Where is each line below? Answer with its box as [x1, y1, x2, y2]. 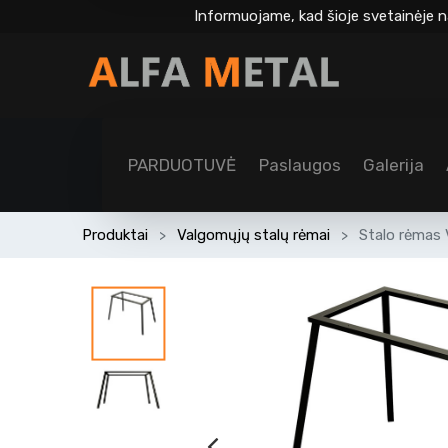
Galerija [362, 155, 424, 175]
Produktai [82, 226, 149, 244]
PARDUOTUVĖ [128, 155, 237, 175]
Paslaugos [258, 155, 341, 175]
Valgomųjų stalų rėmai [177, 226, 331, 244]
